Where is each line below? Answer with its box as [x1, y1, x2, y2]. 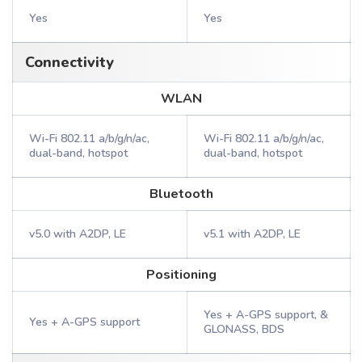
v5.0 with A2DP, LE [29, 226, 126, 242]
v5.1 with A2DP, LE [204, 226, 301, 242]
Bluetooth [149, 185, 213, 203]
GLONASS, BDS [204, 322, 284, 337]
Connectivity [25, 53, 114, 72]
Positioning [146, 266, 217, 284]
